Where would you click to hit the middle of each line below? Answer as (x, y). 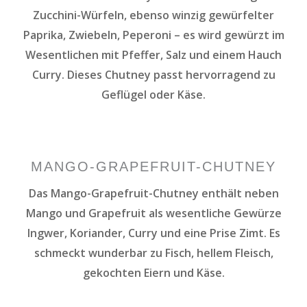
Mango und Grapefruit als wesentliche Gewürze (153, 213)
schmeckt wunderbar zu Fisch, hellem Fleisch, (153, 253)
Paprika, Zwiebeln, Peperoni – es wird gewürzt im (153, 35)
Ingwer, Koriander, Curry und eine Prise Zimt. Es (153, 233)
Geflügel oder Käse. (153, 94)
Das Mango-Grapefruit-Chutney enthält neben (153, 193)
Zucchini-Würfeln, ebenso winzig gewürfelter (153, 15)
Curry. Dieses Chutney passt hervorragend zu (153, 74)
